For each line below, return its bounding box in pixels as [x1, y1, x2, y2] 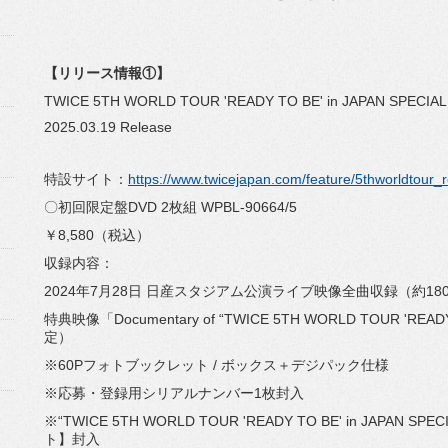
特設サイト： [44, 171, 128, 187]
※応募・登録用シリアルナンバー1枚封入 [44, 385, 304, 401]
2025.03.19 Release [44, 119, 172, 135]
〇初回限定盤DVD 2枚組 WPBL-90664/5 [44, 199, 297, 215]
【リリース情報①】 [44, 65, 170, 81]
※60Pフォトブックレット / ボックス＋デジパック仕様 [44, 357, 389, 373]
